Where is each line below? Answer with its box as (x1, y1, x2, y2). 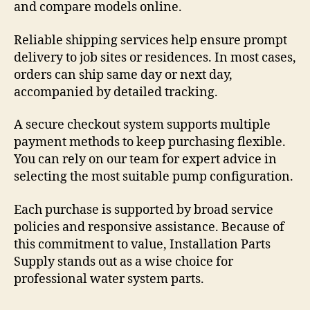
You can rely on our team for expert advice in (14, 152, 277, 168)
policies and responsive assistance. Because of (14, 219, 284, 235)
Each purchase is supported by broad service (14, 201, 273, 218)
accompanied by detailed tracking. (14, 84, 218, 100)
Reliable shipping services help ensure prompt (14, 32, 287, 48)
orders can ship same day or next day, (14, 66, 232, 83)
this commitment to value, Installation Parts (14, 236, 271, 253)
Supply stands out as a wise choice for (14, 253, 233, 270)
